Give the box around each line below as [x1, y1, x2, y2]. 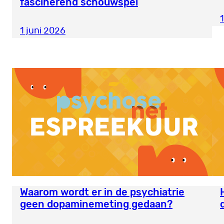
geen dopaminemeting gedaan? [20, 198, 172, 210]
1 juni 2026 [20, 26, 65, 36]
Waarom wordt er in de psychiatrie [20, 186, 184, 198]
